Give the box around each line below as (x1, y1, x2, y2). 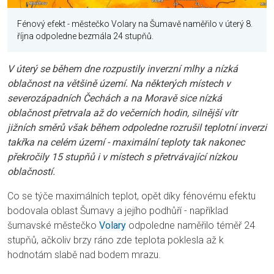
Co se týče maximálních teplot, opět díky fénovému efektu (7, 190, 256, 202)
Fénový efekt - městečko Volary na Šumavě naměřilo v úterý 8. (17, 18, 253, 29)
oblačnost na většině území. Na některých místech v (7, 77, 231, 89)
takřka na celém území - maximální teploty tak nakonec (7, 136, 245, 148)
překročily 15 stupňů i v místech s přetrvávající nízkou (7, 150, 237, 163)
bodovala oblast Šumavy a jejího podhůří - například (7, 204, 228, 217)
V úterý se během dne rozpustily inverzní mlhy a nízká (7, 62, 238, 75)
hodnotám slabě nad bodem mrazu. (7, 248, 161, 261)
